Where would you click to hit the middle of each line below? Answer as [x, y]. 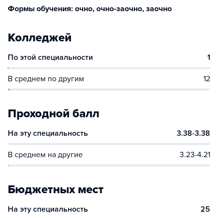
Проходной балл [54, 114]
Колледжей [40, 38]
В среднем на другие [45, 155]
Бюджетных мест [56, 190]
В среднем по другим [46, 79]
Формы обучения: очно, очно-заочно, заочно [90, 9]
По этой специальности [50, 57]
